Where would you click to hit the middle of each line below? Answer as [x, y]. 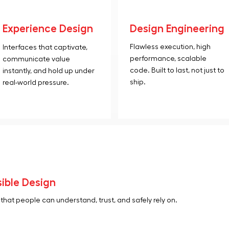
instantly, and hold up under [49, 71]
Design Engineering [177, 29]
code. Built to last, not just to [177, 71]
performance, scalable [168, 59]
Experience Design [48, 29]
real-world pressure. [36, 83]
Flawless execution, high [170, 47]
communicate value [37, 59]
